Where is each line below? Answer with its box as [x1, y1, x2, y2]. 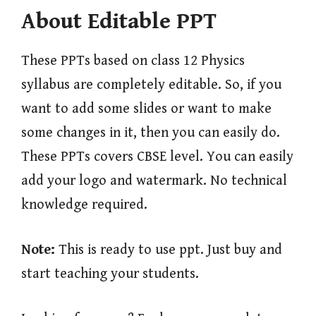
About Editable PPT [21, 8, 217, 35]
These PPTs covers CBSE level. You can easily [21, 148, 293, 165]
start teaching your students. [21, 265, 199, 282]
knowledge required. [21, 196, 147, 213]
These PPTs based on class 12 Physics [21, 52, 245, 69]
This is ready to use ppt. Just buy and [59, 241, 282, 258]
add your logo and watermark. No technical [21, 172, 287, 189]
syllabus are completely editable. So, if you [21, 76, 281, 93]
